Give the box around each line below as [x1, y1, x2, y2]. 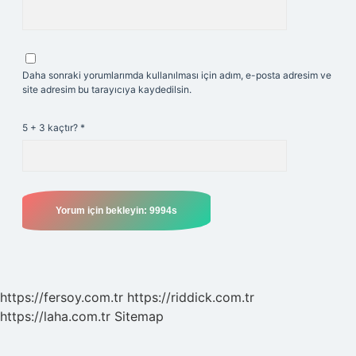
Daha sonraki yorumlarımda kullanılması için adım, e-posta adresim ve [22, 69, 331, 81]
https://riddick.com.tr [127, 289, 254, 305]
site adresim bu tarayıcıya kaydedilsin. [22, 83, 192, 95]
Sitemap [114, 308, 164, 324]
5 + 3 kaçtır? [22, 122, 80, 133]
